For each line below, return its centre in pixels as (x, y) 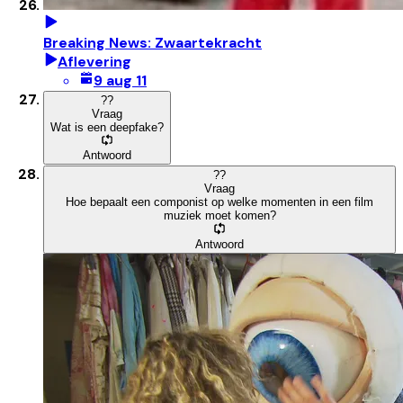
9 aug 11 (120, 80)
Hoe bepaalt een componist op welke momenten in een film (219, 202)
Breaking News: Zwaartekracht (152, 42)
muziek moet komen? (219, 216)
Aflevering (94, 61)
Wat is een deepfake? (107, 127)
